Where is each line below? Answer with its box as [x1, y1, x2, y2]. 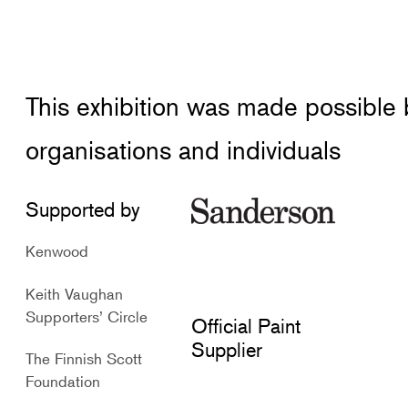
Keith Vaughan [25, 283, 124, 303]
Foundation [25, 372, 101, 392]
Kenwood [25, 241, 89, 261]
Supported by [25, 198, 141, 222]
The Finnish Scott [25, 349, 143, 369]
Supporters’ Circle [25, 306, 148, 326]
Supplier [190, 337, 262, 362]
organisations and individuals [25, 136, 342, 166]
